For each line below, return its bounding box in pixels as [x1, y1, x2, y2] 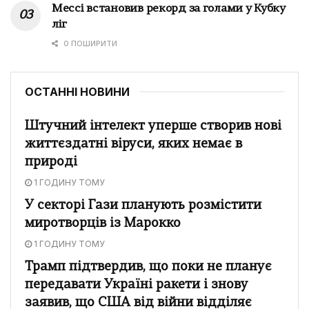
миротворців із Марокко [25, 217, 181, 230]
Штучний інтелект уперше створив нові [25, 119, 281, 133]
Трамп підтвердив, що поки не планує [25, 260, 272, 274]
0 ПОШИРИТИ [61, 38, 117, 48]
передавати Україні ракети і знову [25, 278, 248, 292]
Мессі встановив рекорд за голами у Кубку [52, 3, 286, 14]
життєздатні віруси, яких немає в [25, 137, 242, 151]
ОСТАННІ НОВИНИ [25, 84, 130, 99]
